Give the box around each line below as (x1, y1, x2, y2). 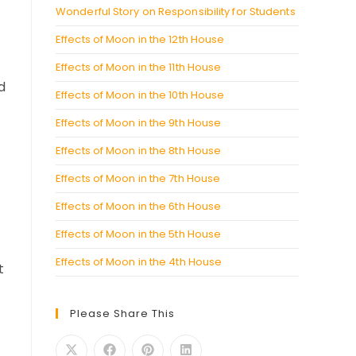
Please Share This (70, 306, 175, 321)
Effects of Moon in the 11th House (56, 60, 222, 75)
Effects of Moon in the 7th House (56, 171, 221, 186)
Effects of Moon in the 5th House (56, 226, 222, 242)
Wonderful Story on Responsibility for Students (56, 4, 296, 19)
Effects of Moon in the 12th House (56, 32, 225, 47)
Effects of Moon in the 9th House (56, 115, 222, 130)
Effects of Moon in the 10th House (56, 87, 225, 103)
